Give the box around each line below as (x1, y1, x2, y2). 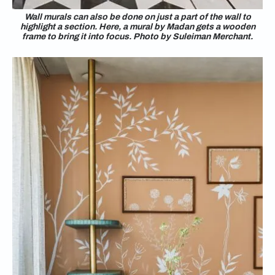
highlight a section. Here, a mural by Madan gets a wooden (20, 22, 255, 31)
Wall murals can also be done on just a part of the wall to (24, 12, 251, 21)
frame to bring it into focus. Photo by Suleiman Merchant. (22, 32, 253, 41)
